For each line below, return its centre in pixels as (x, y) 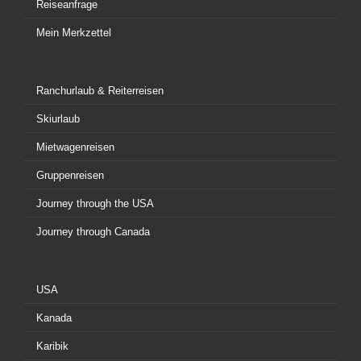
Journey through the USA (95, 203)
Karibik (52, 346)
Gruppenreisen (70, 175)
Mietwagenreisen (75, 147)
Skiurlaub (58, 118)
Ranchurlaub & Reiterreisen (100, 90)
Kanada (54, 317)
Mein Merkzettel (74, 32)
